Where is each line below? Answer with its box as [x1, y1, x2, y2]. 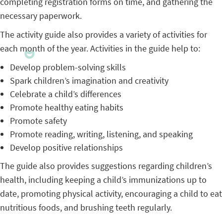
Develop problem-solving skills [10, 61, 126, 73]
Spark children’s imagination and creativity [10, 75, 168, 86]
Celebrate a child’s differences [10, 88, 121, 100]
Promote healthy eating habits [10, 102, 123, 113]
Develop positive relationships [10, 142, 123, 153]
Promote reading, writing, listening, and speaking [10, 128, 193, 140]
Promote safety [10, 115, 67, 126]
